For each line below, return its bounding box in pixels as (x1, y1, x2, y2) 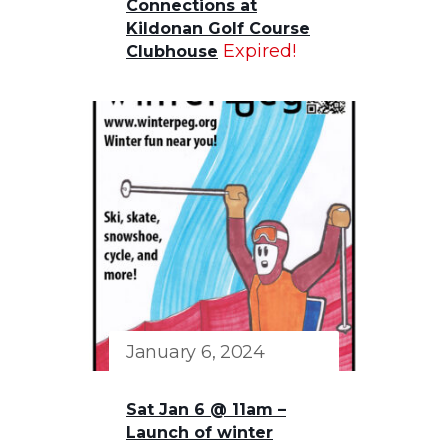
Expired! (223, 39, 296, 62)
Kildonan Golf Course (126, 18, 310, 38)
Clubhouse (126, 41, 218, 61)
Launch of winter (126, 422, 273, 442)
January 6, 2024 (126, 340, 265, 363)
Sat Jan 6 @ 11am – (126, 399, 286, 419)
